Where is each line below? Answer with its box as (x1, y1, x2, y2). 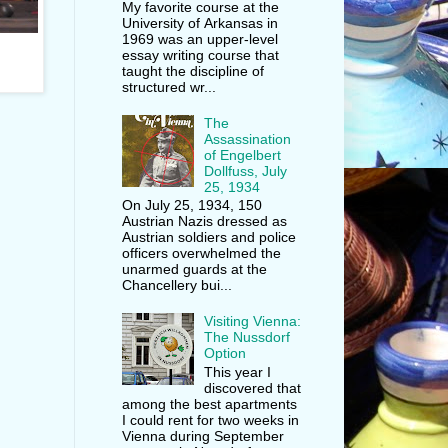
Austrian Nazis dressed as (121, 213, 287, 230)
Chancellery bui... (121, 277, 232, 294)
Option (204, 344, 247, 361)
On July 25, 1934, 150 (121, 197, 262, 214)
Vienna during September (121, 427, 284, 444)
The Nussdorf (204, 328, 291, 345)
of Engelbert (204, 146, 282, 163)
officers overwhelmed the (121, 245, 281, 262)
